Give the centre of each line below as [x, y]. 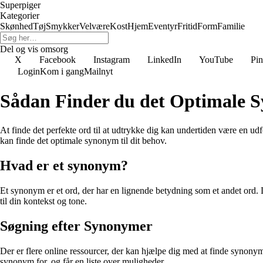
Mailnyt [98, 71]
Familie [231, 26]
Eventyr [163, 26]
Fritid [187, 26]
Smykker [63, 26]
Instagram [112, 60]
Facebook [58, 60]
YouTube [216, 60]
